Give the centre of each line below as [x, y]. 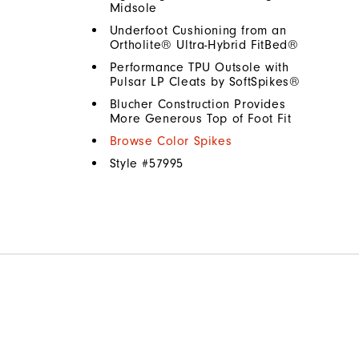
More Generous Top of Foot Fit [200, 118]
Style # [129, 163]
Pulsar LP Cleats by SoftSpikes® [205, 81]
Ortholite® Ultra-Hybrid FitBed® [204, 44]
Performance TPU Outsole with [199, 67]
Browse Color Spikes [171, 141]
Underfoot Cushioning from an [198, 30]
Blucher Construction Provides [198, 104]
